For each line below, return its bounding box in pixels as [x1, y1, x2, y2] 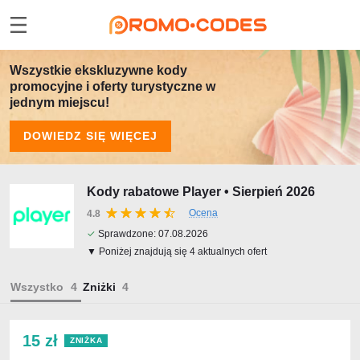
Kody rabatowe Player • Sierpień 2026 [87, 185, 315, 198]
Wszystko [10, 280, 63, 293]
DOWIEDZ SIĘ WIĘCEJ [23, 129, 157, 142]
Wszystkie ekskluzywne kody [10, 63, 187, 77]
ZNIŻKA [70, 336, 103, 345]
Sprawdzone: [96, 228, 158, 239]
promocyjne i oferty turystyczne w [10, 80, 215, 93]
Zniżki [82, 280, 116, 293]
